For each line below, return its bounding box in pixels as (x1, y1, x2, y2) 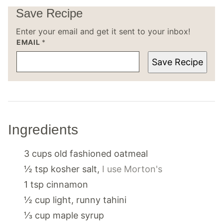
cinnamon (46, 179, 88, 190)
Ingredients (8, 121, 82, 137)
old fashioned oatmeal (54, 148, 148, 159)
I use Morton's (102, 163, 162, 174)
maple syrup (53, 210, 104, 221)
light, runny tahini (53, 194, 126, 205)
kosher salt (51, 163, 97, 174)
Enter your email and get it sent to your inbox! (16, 26, 190, 36)
